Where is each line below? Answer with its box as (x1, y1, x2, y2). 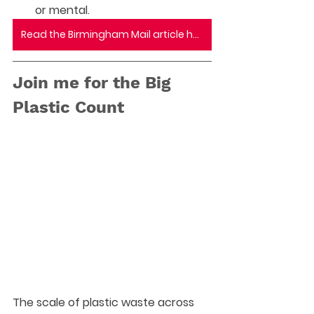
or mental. (35, 1, 90, 18)
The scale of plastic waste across (13, 294, 197, 311)
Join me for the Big (13, 72, 176, 93)
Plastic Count (13, 97, 124, 117)
